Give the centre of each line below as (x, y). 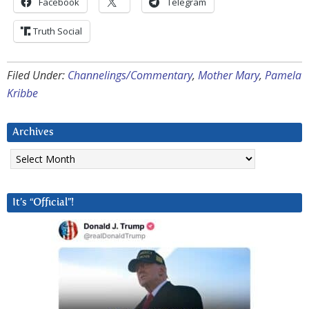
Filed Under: (37, 76)
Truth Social (58, 31)
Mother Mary (229, 76)
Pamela (283, 76)
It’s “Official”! (43, 203)
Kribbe (22, 93)
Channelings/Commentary (130, 76)
